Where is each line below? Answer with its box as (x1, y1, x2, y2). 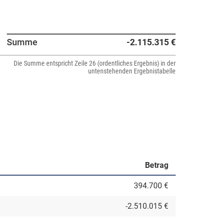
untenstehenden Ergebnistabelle (88, 67, 176, 75)
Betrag (145, 161, 168, 170)
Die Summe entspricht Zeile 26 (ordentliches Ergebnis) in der (14, 59, 176, 67)
